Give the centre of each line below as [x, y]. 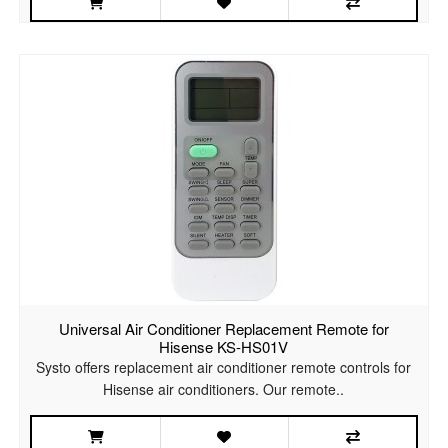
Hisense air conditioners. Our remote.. [224, 389]
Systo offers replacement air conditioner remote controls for [224, 367]
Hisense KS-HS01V [224, 347]
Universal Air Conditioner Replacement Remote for [223, 329]
